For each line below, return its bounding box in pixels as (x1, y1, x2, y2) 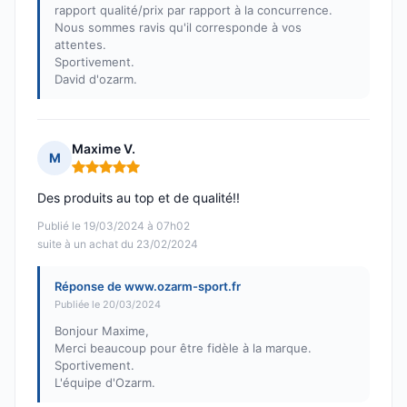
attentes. (55, 37, 106, 53)
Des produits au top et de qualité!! (37, 190, 240, 206)
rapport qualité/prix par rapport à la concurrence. (55, 3, 333, 18)
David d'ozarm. (55, 72, 137, 87)
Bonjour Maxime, (55, 323, 149, 339)
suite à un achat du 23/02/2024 (37, 237, 198, 252)
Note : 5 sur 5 (71, 165, 157, 184)
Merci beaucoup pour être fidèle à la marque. (55, 341, 312, 356)
